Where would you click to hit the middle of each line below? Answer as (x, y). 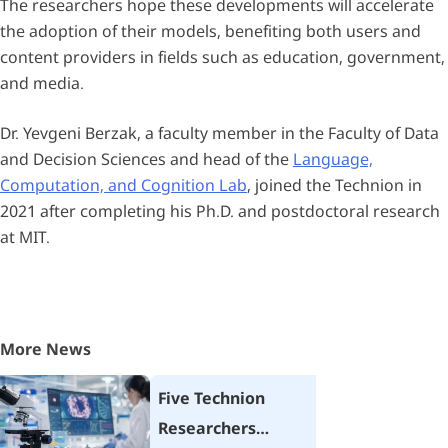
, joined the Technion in (334, 185)
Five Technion (211, 397)
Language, (333, 159)
